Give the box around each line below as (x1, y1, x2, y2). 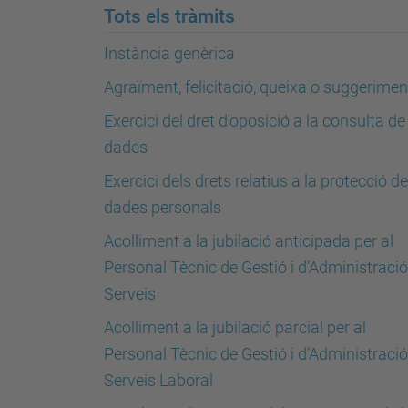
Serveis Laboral (104, 371, 213, 390)
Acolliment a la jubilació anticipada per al (104, 231, 393, 250)
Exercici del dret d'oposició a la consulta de (104, 111, 405, 130)
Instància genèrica (104, 44, 235, 63)
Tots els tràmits (104, 5, 235, 27)
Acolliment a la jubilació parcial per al (104, 318, 366, 337)
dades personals (104, 198, 221, 217)
